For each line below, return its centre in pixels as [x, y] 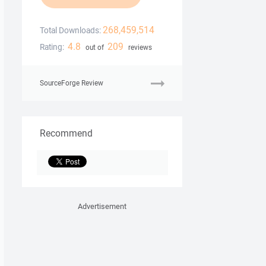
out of [94, 47]
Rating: [52, 47]
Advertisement [102, 207]
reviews [139, 47]
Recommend [66, 133]
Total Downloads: [70, 31]
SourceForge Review [72, 83]
